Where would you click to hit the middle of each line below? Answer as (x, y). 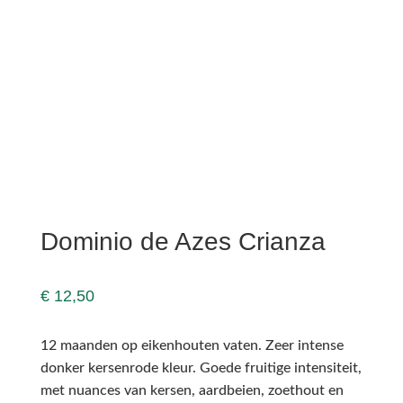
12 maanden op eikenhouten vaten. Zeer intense (192, 346)
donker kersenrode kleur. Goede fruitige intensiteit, (201, 368)
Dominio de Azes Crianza (183, 242)
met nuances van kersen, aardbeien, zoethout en (192, 391)
